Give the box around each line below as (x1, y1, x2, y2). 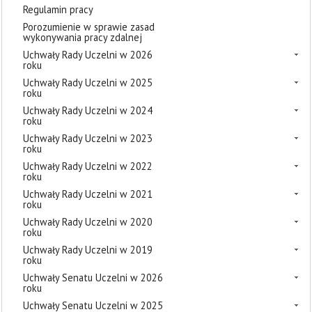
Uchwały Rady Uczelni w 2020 (23, 215, 153, 228)
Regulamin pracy (23, 3, 93, 16)
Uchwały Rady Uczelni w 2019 (23, 243, 153, 256)
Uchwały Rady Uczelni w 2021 (23, 187, 153, 201)
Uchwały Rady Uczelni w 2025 (23, 76, 153, 89)
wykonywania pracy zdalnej (23, 31, 142, 44)
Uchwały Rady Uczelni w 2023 (23, 132, 153, 145)
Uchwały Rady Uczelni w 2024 (23, 104, 153, 117)
